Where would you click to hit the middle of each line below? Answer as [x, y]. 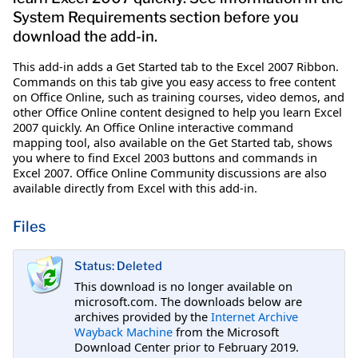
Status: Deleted [118, 267]
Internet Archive [255, 316]
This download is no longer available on [183, 286]
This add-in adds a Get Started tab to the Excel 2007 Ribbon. [176, 66]
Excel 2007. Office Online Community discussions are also [170, 172]
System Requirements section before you [156, 17]
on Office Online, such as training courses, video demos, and [179, 96]
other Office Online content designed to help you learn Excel [177, 111]
